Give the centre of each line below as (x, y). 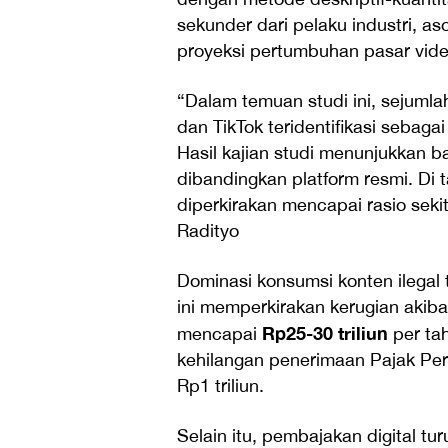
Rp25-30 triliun (327, 333)
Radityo (208, 231)
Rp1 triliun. (220, 386)
